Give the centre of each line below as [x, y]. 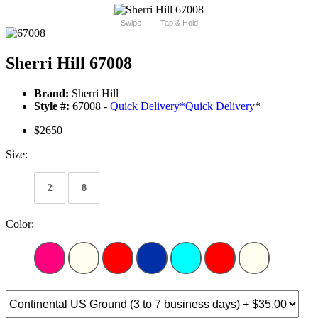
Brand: [51, 94]
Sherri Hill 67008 [69, 64]
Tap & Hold [179, 23]
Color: [20, 224]
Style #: [52, 106]
